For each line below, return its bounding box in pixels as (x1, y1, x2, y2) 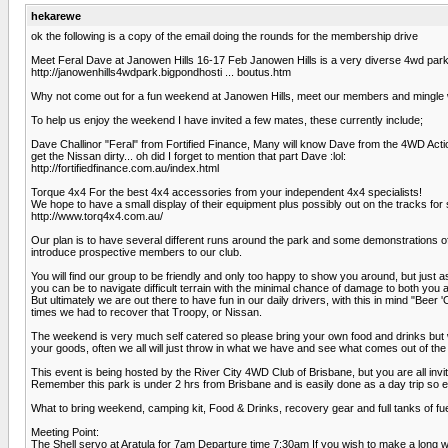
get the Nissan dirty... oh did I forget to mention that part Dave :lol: (31, 149, 346, 162)
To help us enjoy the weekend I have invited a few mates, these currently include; (31, 113, 423, 126)
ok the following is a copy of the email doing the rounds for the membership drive (31, 29, 418, 42)
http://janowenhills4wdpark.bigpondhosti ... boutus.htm (31, 65, 291, 78)
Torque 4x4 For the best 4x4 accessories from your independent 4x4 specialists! (31, 185, 422, 198)
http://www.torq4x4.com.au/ (31, 209, 163, 222)
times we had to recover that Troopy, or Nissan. (31, 305, 262, 318)
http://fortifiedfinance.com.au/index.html (31, 161, 219, 174)
